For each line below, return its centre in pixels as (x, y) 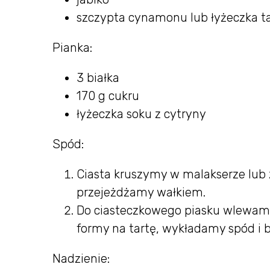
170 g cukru (108, 96)
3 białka (98, 78)
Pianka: (72, 48)
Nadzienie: (81, 259)
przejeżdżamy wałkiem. (141, 192)
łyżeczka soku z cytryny (141, 114)
